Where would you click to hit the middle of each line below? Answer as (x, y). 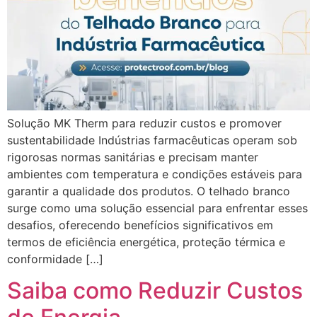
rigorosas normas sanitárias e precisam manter (133, 157)
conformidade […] (55, 259)
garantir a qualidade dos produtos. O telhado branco (149, 191)
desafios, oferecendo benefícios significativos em (140, 225)
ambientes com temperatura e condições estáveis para (155, 174)
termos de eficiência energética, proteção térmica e (146, 242)
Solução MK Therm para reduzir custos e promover (144, 123)
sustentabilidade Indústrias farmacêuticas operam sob (152, 140)
